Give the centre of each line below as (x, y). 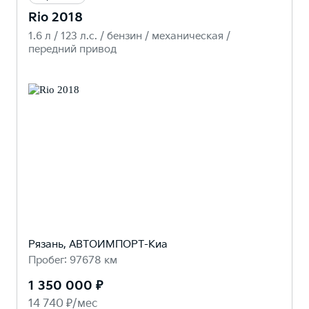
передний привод (72, 49)
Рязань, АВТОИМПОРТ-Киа (98, 245)
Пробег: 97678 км (73, 261)
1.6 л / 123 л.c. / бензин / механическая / (129, 36)
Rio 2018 (56, 18)
